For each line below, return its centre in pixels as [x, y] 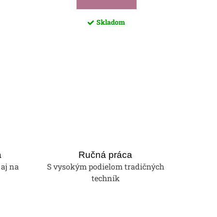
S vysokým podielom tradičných [105, 166]
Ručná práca [106, 155]
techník [105, 178]
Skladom [111, 22]
